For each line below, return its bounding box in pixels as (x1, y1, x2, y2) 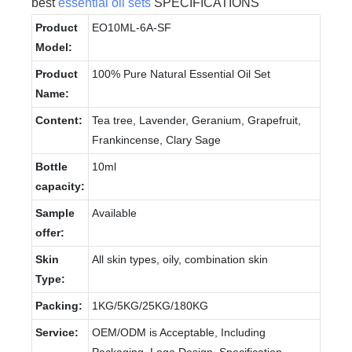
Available (92, 206, 137, 219)
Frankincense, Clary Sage (92, 133, 221, 146)
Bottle (35, 159, 68, 173)
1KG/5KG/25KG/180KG (92, 299, 208, 312)
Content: (35, 113, 82, 126)
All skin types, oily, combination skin (92, 252, 268, 266)
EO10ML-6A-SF (92, 20, 171, 34)
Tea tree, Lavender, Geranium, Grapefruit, (92, 113, 301, 126)
